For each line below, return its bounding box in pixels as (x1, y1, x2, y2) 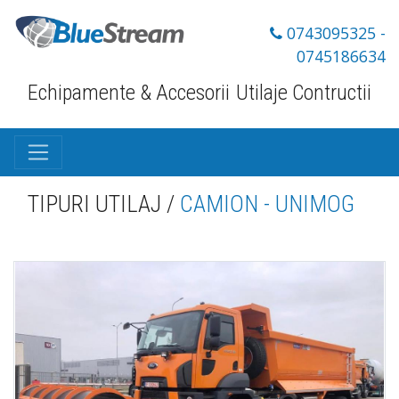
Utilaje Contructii (236, 80, 371, 105)
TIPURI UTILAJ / (28, 191, 180, 218)
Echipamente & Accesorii (28, 80, 230, 105)
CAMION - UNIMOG (180, 191, 354, 218)
